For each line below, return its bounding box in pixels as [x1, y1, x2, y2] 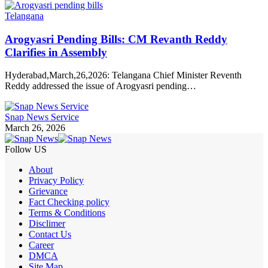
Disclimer [29, 218, 65, 229]
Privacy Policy [29, 175, 84, 186]
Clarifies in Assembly [5, 45, 107, 59]
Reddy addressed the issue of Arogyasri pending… [5, 81, 196, 92]
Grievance [29, 186, 68, 197]
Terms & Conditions [29, 208, 105, 218]
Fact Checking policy [29, 197, 109, 208]
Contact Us [29, 229, 71, 240]
